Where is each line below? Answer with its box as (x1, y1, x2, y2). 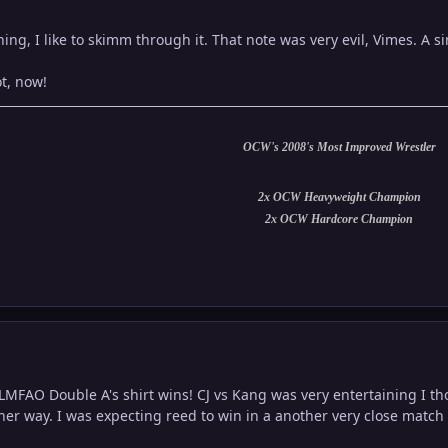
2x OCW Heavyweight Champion (257, 190, 421, 205)
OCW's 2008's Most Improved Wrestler (242, 140, 436, 155)
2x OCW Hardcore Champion (265, 212, 413, 227)
